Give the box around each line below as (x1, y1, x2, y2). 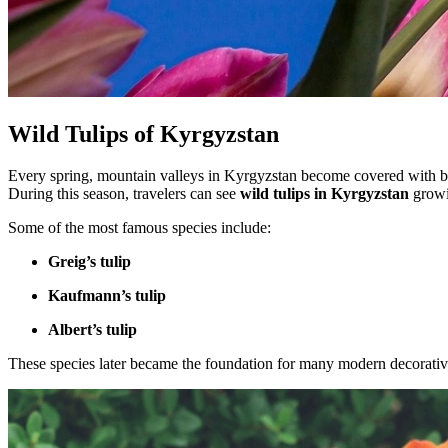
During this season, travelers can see (8, 185, 240, 203)
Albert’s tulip (48, 321, 137, 339)
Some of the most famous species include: (8, 219, 271, 237)
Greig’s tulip (48, 253, 131, 271)
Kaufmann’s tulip (48, 287, 166, 305)
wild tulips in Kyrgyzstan (240, 185, 409, 203)
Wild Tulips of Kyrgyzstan (8, 120, 279, 147)
